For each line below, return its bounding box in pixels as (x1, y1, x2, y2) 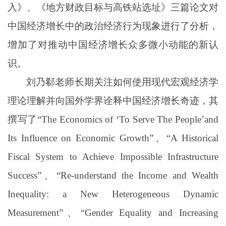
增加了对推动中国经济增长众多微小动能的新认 (8, 39, 218, 50)
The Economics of (41, 114, 116, 125)
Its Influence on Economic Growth (8, 133, 149, 144)
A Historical (171, 133, 219, 144)
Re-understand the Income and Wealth (60, 170, 219, 181)
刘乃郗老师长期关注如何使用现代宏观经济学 (26, 77, 218, 88)
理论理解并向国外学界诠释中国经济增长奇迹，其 (8, 95, 218, 106)
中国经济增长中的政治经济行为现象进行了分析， (8, 21, 218, 32)
